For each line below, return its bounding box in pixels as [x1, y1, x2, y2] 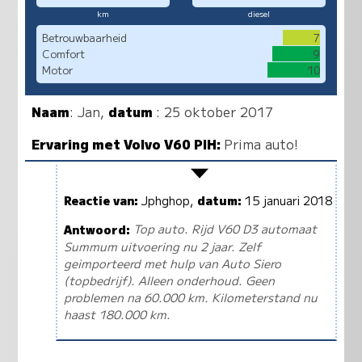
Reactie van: [63, 192, 138, 209]
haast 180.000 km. [63, 305, 170, 322]
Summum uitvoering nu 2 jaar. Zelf [63, 237, 261, 255]
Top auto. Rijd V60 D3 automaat [133, 220, 317, 238]
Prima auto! [224, 133, 299, 154]
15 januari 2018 [241, 192, 332, 209]
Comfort [41, 46, 85, 62]
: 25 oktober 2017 [156, 101, 274, 121]
